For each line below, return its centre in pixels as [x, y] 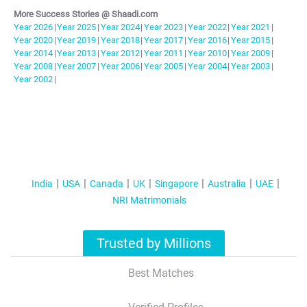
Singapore [176, 184]
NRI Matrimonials [149, 200]
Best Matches [161, 273]
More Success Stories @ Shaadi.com [86, 14]
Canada [106, 184]
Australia [226, 184]
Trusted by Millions [154, 243]
